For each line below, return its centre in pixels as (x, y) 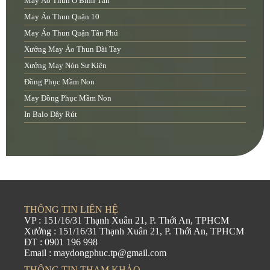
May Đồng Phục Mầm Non (68, 98)
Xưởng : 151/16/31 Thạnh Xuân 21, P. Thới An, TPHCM (134, 231)
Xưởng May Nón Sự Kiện (65, 66)
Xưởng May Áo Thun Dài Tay (73, 49)
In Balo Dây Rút (51, 115)
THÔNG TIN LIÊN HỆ (71, 210)
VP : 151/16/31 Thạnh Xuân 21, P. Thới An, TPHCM (127, 221)
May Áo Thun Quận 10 (62, 17)
